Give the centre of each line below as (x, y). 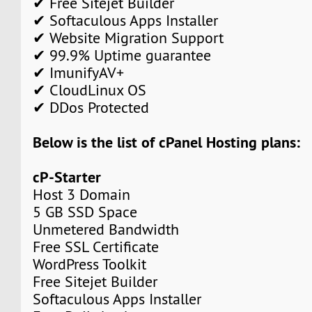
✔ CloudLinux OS (90, 90)
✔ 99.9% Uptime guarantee (122, 55)
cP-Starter (67, 177)
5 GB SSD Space (85, 212)
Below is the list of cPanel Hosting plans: (167, 142)
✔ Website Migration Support (128, 38)
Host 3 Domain (82, 194)
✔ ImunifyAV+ (79, 72)
